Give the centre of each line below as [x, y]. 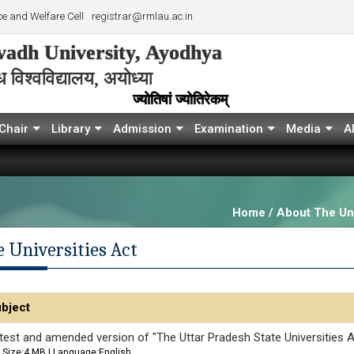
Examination [229, 129]
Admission [142, 129]
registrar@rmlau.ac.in [142, 16]
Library [71, 129]
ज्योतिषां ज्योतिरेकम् [180, 100]
